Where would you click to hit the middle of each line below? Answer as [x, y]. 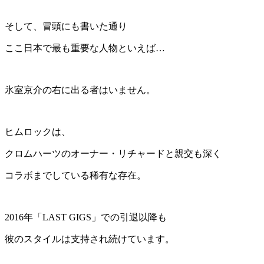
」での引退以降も [129, 217]
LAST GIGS [67, 217]
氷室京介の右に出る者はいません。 [80, 90]
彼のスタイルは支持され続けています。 [90, 239]
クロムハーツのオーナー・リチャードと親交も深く [113, 153]
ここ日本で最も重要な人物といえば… [85, 48]
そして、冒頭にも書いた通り [66, 26]
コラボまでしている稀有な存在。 [75, 175]
